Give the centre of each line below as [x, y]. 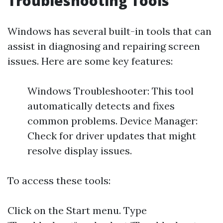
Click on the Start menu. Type [77, 210]
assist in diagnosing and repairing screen [104, 46]
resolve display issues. [80, 151]
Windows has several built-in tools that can [110, 31]
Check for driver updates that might [112, 136]
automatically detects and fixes [101, 106]
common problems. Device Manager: [112, 121]
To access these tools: [59, 180]
